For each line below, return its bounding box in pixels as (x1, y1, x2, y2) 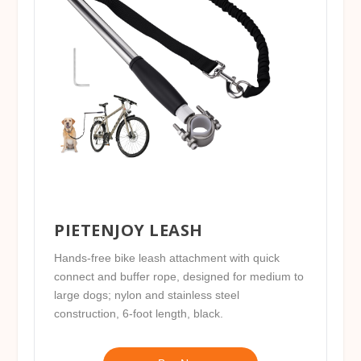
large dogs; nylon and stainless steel (54, 288, 240, 301)
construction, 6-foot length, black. (54, 306, 224, 320)
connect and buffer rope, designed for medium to (54, 269, 305, 283)
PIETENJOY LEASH (54, 218, 203, 241)
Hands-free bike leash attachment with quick (54, 251, 280, 264)
